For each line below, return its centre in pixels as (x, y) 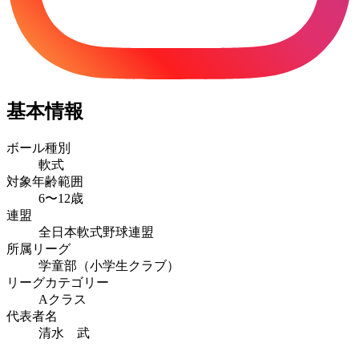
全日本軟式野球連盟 (96, 232)
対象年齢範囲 (45, 181)
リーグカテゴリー (58, 282)
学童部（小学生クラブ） (109, 265)
